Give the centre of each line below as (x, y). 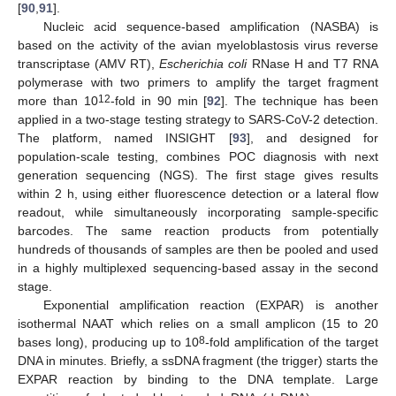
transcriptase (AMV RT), (89, 64)
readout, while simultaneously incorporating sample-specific (198, 213)
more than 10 (58, 101)
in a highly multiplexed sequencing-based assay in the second (198, 268)
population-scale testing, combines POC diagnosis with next (198, 157)
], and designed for (312, 138)
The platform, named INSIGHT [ (125, 138)
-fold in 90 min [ (159, 101)
